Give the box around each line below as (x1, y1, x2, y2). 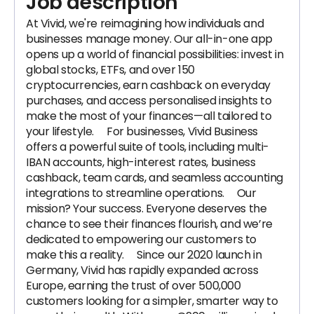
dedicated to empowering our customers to (26, 231, 257, 247)
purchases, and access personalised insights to (26, 93, 272, 109)
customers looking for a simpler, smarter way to (26, 293, 278, 309)
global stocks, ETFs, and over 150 (26, 62, 195, 78)
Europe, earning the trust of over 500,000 (26, 278, 241, 294)
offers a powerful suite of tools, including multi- (26, 139, 270, 155)
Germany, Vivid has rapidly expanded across (26, 262, 259, 278)
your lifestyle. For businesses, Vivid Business (26, 123, 259, 139)
